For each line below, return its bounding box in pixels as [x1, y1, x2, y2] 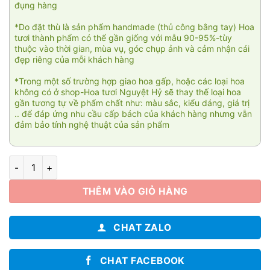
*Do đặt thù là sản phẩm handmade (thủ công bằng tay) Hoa [14, 21, 254, 32]
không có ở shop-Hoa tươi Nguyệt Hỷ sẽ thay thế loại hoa [14, 86, 241, 97]
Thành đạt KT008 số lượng [8, 157, 122, 168]
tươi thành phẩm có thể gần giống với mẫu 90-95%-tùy [14, 32, 232, 43]
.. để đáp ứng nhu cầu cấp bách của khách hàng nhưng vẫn [14, 108, 252, 119]
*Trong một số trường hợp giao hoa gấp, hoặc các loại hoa [14, 75, 245, 86]
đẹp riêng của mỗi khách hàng [14, 54, 134, 64]
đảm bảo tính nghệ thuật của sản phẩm [14, 119, 169, 130]
